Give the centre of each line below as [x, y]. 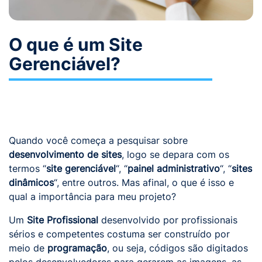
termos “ [27, 168]
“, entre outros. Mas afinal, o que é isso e [144, 182]
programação [77, 248]
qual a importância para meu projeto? [92, 196]
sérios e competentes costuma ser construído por [119, 234]
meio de [28, 248]
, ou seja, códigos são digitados [177, 248]
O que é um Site [76, 44]
